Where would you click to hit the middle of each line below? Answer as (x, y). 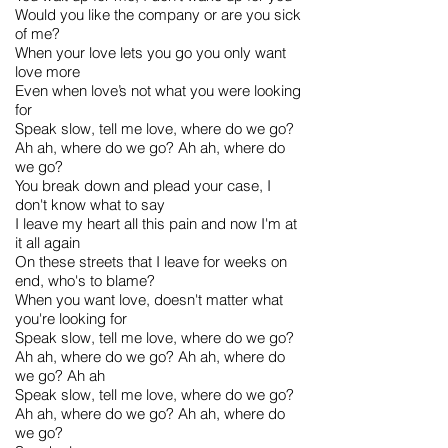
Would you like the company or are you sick (158, 14)
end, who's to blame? (85, 280)
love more (47, 71)
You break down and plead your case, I (143, 185)
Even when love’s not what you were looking (158, 90)
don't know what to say (90, 204)
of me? (37, 33)
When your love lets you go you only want (150, 52)
